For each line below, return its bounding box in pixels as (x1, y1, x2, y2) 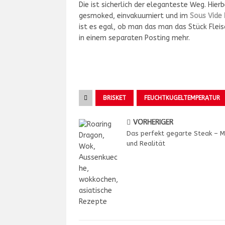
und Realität (127, 140, 165, 147)
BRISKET (103, 94, 126, 101)
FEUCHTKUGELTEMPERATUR (144, 94, 220, 101)
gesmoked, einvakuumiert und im (79, 12, 188, 20)
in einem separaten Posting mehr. (79, 34, 190, 42)
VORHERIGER (133, 118, 173, 127)
